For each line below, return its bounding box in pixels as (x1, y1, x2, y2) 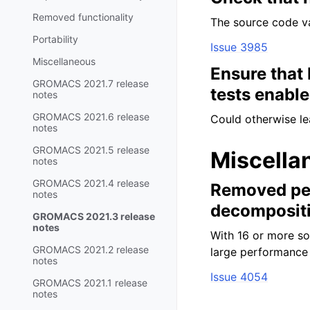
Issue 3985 (210, 40, 268, 54)
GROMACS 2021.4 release (33, 176, 149, 189)
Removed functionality (33, 10, 134, 23)
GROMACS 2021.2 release (33, 243, 149, 255)
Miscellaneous (33, 55, 95, 67)
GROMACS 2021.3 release (33, 210, 155, 222)
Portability (33, 33, 78, 45)
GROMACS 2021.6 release (33, 110, 149, 122)
